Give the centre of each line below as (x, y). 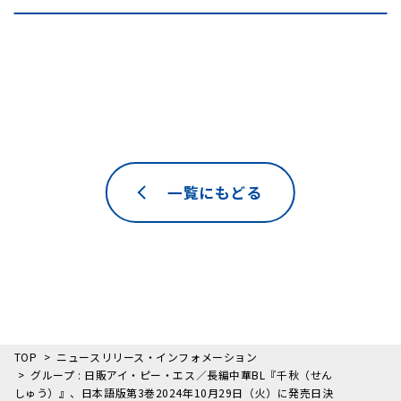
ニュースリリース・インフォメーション (157, 357)
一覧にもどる (214, 192)
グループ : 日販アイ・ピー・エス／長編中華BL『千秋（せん (182, 375)
